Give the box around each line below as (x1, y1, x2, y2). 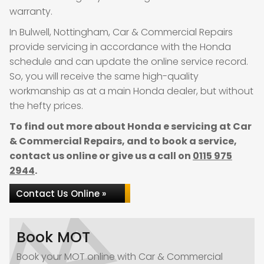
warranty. (9, 5, 52, 18)
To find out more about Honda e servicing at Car (9, 120, 252, 133)
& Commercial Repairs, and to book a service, (9, 134, 237, 148)
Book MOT (16, 227, 90, 247)
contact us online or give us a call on (9, 149, 193, 163)
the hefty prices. (9, 99, 83, 113)
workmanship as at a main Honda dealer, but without (9, 84, 253, 98)
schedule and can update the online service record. (9, 55, 248, 68)
